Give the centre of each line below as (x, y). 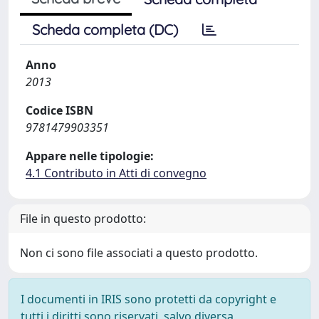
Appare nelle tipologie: (90, 156)
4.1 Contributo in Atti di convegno (116, 173)
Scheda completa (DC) (105, 30)
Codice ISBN (59, 110)
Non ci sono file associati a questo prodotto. (139, 253)
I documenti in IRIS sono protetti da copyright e (148, 299)
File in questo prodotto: (83, 219)
